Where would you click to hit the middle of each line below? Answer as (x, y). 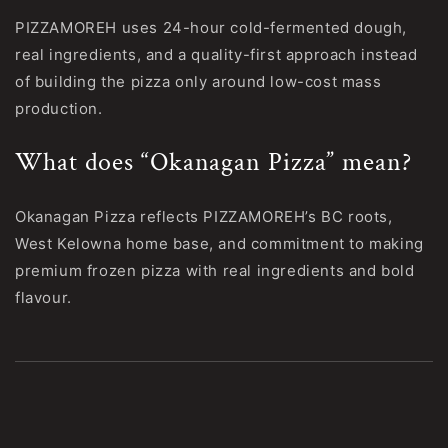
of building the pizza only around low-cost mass (198, 82)
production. (59, 109)
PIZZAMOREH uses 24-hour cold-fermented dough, (211, 28)
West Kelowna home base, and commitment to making (219, 244)
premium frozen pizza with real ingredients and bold (215, 271)
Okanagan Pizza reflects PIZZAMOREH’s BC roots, (204, 217)
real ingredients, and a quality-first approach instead (216, 55)
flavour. (43, 298)
